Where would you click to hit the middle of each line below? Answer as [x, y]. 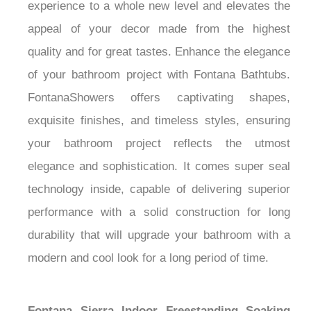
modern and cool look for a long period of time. [148, 258]
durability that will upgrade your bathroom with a [159, 235]
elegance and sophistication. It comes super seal [159, 167]
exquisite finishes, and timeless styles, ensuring [159, 121]
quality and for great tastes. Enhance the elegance [159, 52]
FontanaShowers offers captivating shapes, [159, 98]
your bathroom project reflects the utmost [159, 144]
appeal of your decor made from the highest [159, 29]
